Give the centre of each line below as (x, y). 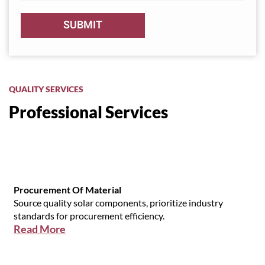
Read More (40, 229)
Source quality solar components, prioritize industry (118, 203)
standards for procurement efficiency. (89, 216)
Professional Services (88, 112)
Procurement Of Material (67, 190)
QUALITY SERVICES (46, 89)
